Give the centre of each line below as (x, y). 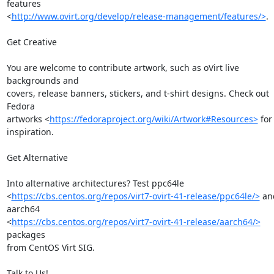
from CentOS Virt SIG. (50, 247)
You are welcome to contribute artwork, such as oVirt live (123, 67)
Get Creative (31, 42)
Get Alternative (37, 157)
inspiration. (30, 131)
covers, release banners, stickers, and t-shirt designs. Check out (138, 93)
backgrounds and (43, 80)
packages (26, 234)
